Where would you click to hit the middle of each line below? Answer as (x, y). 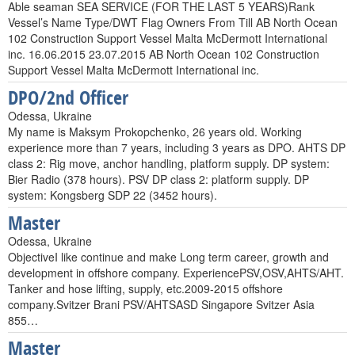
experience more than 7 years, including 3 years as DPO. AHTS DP (177, 147)
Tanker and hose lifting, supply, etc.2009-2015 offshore (145, 288)
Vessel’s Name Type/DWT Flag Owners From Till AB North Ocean (173, 22)
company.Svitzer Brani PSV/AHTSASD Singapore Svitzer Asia (161, 304)
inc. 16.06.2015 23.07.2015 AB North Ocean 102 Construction (164, 54)
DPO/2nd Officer (68, 97)
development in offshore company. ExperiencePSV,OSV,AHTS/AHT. (176, 273)
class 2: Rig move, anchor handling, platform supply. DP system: (169, 163)
